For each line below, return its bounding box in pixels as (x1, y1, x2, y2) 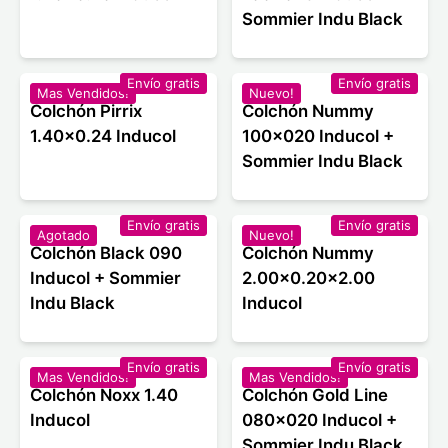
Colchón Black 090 (30, 243, 182, 264)
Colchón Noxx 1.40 (30, 385, 178, 406)
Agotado (37, 227, 90, 244)
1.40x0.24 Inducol (30, 126, 176, 147)
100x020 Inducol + (241, 126, 394, 147)
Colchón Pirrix (30, 101, 142, 122)
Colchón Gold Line (241, 385, 388, 406)
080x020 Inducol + (241, 410, 397, 431)
